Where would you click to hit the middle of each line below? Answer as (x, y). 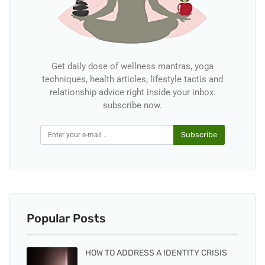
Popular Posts (66, 218)
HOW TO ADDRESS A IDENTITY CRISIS (156, 253)
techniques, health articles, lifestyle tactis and (132, 79)
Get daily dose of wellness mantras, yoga (132, 66)
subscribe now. (132, 105)
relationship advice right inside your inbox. (132, 92)
